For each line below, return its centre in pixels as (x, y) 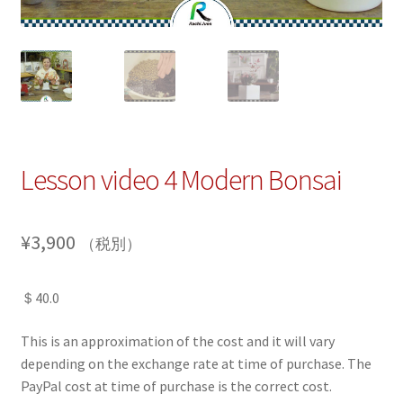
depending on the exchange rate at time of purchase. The (196, 363)
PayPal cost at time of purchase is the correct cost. (176, 385)
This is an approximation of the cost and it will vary (177, 340)
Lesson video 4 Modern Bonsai (181, 180)
